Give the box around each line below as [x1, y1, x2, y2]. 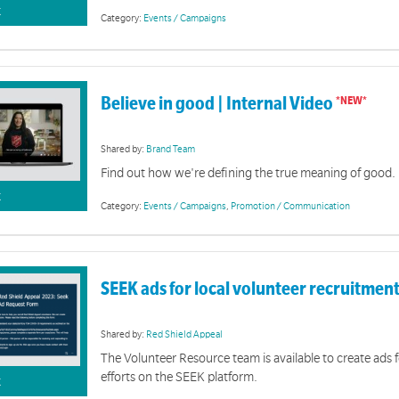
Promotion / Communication [231, 199, 351, 212]
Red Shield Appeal [146, 328, 224, 340]
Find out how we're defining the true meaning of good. [101, 166, 396, 181]
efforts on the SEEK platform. [101, 369, 258, 384]
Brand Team [146, 142, 196, 155]
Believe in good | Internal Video [101, 94, 337, 115]
